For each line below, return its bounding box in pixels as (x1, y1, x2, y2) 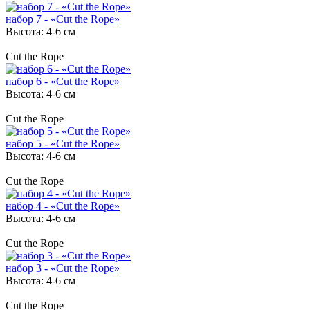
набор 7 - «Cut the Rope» (6, 12, 120, 25)
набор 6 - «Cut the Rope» (6, 75, 120, 87)
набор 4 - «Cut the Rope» (6, 199, 120, 212)
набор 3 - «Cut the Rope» (6, 262, 120, 274)
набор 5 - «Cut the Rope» (6, 137, 120, 149)
